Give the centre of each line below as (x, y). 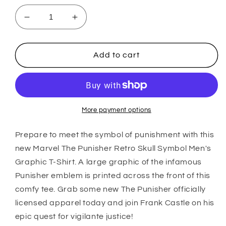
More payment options (117, 110)
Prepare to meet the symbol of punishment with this (115, 134)
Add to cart (117, 55)
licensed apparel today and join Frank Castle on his (115, 203)
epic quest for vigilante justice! (74, 216)
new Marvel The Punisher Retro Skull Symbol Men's (113, 148)
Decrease (47, 22)
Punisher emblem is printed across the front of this (112, 175)
